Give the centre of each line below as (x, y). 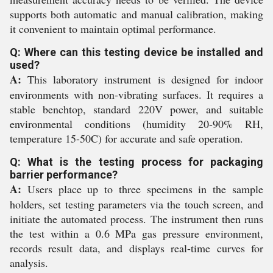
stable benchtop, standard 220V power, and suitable (136, 109)
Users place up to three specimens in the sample (142, 189)
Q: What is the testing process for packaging (136, 162)
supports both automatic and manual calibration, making (136, 14)
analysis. (29, 263)
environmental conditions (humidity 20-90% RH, (136, 124)
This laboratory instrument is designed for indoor (142, 80)
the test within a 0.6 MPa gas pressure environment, (136, 234)
